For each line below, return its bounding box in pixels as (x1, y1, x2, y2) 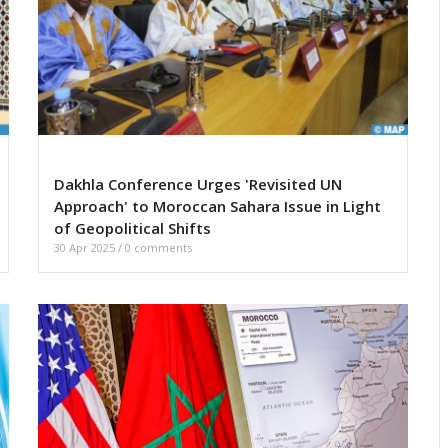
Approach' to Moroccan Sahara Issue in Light (54, 196, 381, 217)
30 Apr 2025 (54, 240, 118, 256)
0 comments (125, 240, 192, 256)
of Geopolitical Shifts (54, 218, 211, 239)
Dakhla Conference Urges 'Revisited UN (54, 174, 342, 195)
